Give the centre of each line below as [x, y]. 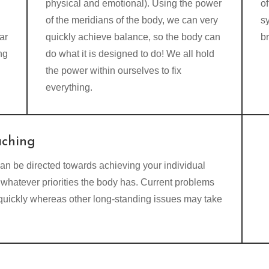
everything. [71, 87]
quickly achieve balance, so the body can [133, 37]
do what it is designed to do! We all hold [130, 53]
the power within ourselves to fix [114, 70]
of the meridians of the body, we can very [132, 20]
